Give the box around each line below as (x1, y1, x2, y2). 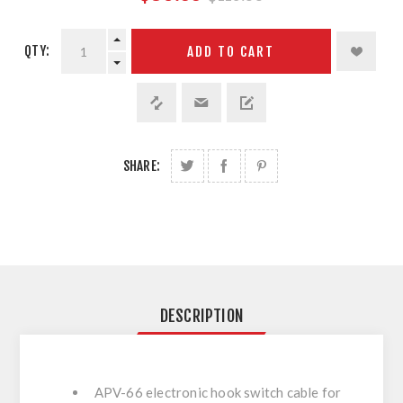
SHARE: (122, 157, 161, 175)
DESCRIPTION (159, 306, 244, 327)
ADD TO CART (187, 42, 275, 60)
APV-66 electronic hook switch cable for (94, 384, 342, 401)
